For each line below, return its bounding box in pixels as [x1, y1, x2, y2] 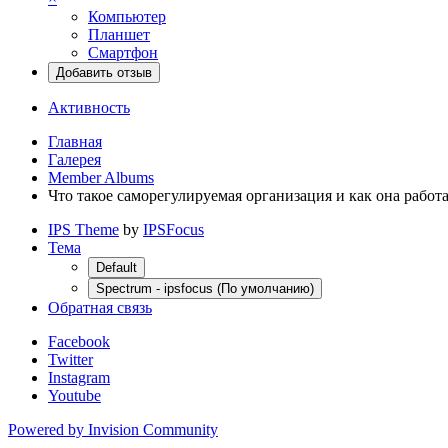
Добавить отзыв [56, 64, 152, 80]
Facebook [48, 332, 110, 350]
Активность [48, 98, 130, 116]
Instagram [48, 368, 110, 386]
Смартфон [88, 43, 158, 61]
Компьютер [88, 7, 166, 25]
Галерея [48, 150, 101, 168]
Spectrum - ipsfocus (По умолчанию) [96, 280, 314, 296]
